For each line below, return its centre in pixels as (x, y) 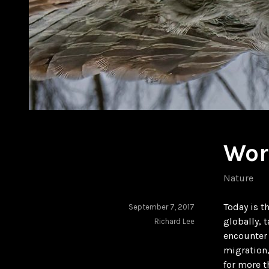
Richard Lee (174, 221)
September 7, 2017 (162, 207)
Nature (238, 178)
